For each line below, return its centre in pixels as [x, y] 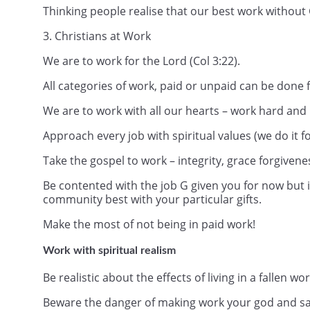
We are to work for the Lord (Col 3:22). [142, 61]
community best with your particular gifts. [152, 199]
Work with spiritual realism [109, 250]
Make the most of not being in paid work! [149, 224]
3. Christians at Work [97, 36]
